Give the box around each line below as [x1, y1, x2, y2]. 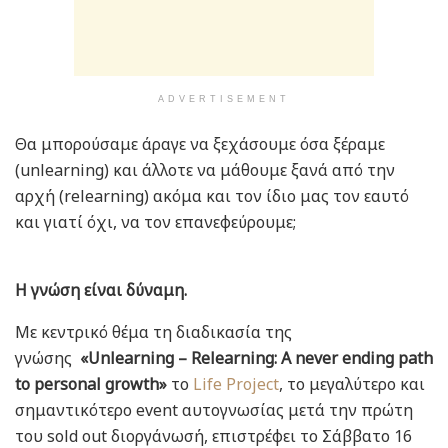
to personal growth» [15, 373, 167, 396]
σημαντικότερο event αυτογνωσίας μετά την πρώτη [15, 399, 413, 422]
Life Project [193, 373, 279, 396]
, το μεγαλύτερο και [279, 373, 425, 396]
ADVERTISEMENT [158, 94, 290, 105]
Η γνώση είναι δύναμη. [15, 279, 191, 302]
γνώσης [15, 347, 76, 370]
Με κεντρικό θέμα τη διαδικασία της [15, 321, 292, 344]
